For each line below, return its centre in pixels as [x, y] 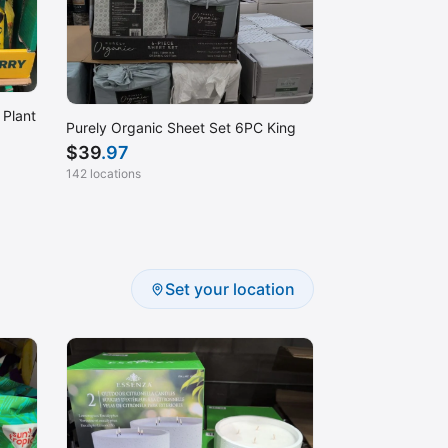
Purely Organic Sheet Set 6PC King [181, 127]
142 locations [103, 173]
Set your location [230, 289]
